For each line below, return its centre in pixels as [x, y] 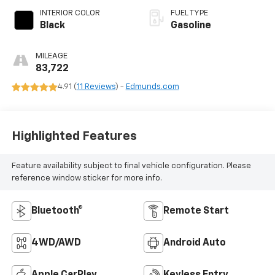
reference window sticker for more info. [87, 178]
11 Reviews [96, 87]
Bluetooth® [57, 211]
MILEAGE [51, 56]
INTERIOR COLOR [70, 14]
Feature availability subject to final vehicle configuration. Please [131, 166]
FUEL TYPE [189, 14]
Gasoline [191, 26]
